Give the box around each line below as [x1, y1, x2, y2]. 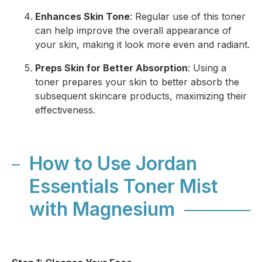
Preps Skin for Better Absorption [35, 62, 188, 74]
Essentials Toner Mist [29, 175, 218, 198]
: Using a [188, 62, 226, 74]
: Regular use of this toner [130, 11, 246, 22]
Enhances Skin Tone [35, 11, 130, 22]
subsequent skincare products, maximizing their [35, 90, 247, 102]
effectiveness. [35, 104, 95, 116]
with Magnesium [29, 198, 175, 220]
